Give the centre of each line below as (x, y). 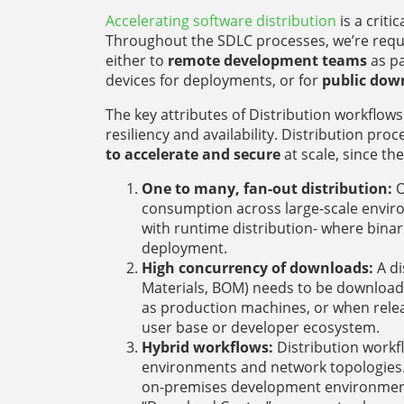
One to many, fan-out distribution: (267, 188)
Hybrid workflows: (207, 347)
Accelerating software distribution (221, 20)
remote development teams (267, 60)
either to (137, 60)
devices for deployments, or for (214, 80)
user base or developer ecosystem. (261, 327)
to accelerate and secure (193, 154)
